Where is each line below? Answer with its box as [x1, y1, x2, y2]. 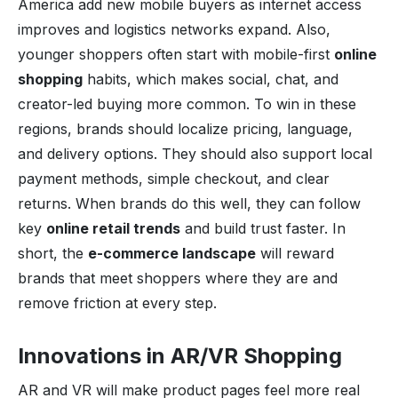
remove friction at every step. [18, 293, 217, 312]
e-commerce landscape [88, 243, 256, 262]
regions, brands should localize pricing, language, [18, 119, 353, 138]
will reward [256, 243, 334, 262]
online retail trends [46, 219, 180, 237]
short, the [18, 243, 88, 262]
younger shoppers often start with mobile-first [18, 44, 334, 63]
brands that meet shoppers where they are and [18, 268, 338, 287]
